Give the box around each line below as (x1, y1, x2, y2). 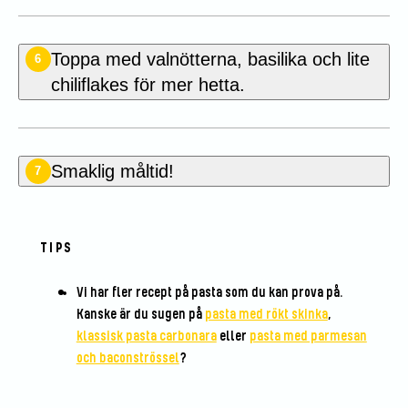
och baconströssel (76, 350, 179, 366)
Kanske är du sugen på (76, 306, 205, 322)
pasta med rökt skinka (204, 306, 328, 322)
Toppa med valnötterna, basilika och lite (50, 48, 370, 69)
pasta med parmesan (249, 328, 367, 344)
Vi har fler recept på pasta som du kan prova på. (76, 284, 342, 301)
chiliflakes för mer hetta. (50, 74, 250, 95)
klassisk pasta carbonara (76, 328, 217, 344)
